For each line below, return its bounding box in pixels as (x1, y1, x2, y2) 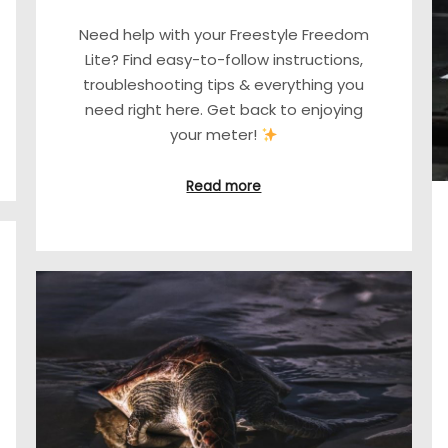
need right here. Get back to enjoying (84, 99, 363, 121)
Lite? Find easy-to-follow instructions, (84, 49, 363, 71)
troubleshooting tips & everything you (83, 74, 365, 96)
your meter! (169, 124, 261, 146)
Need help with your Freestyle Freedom (78, 24, 369, 46)
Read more (186, 176, 262, 196)
